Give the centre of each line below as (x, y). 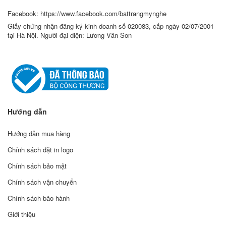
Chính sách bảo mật (37, 166)
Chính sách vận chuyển (42, 182)
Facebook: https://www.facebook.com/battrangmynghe (87, 13)
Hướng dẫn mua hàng (39, 134)
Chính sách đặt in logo (40, 150)
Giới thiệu (21, 214)
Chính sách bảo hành (39, 198)
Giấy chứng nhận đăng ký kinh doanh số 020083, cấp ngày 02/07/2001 (111, 26)
